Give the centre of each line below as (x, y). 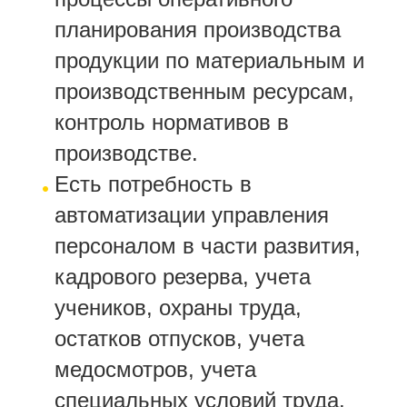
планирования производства (198, 30)
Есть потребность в (153, 184)
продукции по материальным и (209, 60)
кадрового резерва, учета (183, 277)
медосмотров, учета (155, 369)
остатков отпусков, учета (179, 338)
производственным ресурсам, (204, 91)
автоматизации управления (192, 215)
